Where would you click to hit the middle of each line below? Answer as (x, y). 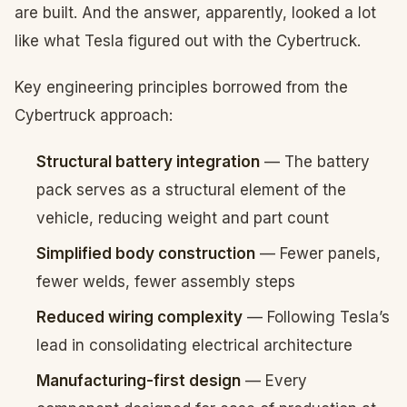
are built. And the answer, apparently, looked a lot (195, 13)
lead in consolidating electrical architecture (194, 345)
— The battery (315, 162)
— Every (274, 381)
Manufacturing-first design (139, 381)
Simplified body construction (146, 253)
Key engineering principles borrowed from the (181, 87)
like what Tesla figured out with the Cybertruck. (188, 41)
